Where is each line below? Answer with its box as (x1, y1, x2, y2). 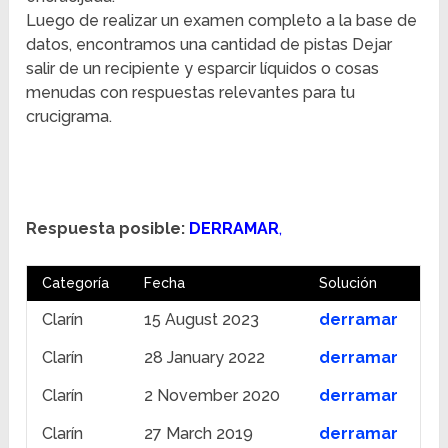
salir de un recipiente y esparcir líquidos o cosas (26, 59, 380, 79)
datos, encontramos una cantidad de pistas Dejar (26, 35, 393, 55)
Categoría (42, 275, 110, 292)
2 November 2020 (144, 386, 281, 406)
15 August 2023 (144, 310, 260, 330)
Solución (319, 275, 378, 292)
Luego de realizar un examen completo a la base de (26, 11, 418, 31)
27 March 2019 (144, 424, 254, 444)
